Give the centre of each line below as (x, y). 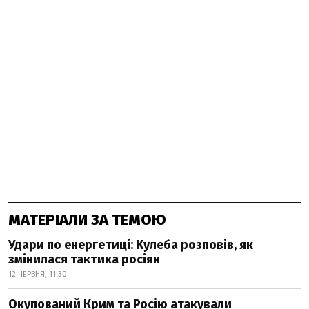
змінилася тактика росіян (84, 260)
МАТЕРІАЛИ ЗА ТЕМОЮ (87, 220)
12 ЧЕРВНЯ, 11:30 (38, 275)
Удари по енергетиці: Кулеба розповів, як (131, 245)
